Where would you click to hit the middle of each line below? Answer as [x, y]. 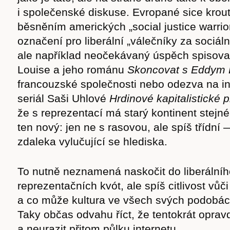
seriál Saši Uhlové [63, 98]
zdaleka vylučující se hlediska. [92, 141]
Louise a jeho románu [72, 70]
